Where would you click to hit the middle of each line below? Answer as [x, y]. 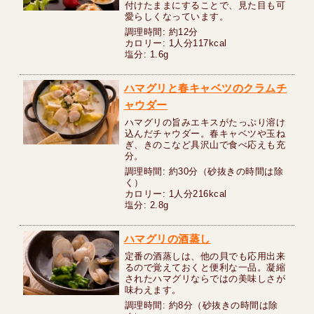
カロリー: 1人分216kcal [176, 194]
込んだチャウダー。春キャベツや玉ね [205, 134]
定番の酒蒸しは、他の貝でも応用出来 [205, 257]
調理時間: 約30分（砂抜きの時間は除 [204, 172]
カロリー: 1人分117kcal [176, 43]
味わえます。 [153, 290]
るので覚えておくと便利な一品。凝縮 [205, 268]
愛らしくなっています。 [177, 17]
